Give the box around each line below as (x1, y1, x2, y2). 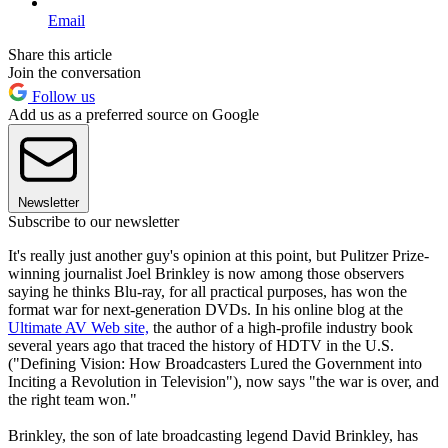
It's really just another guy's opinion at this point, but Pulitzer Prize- (8, 246, 429, 264)
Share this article (8, 45, 112, 63)
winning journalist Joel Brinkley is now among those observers (8, 264, 404, 282)
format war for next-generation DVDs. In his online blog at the (8, 300, 403, 318)
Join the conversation (8, 63, 141, 81)
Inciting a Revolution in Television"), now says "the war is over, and (8, 372, 439, 390)
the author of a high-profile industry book (149, 318, 413, 336)
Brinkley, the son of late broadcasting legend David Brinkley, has (8, 426, 418, 444)
